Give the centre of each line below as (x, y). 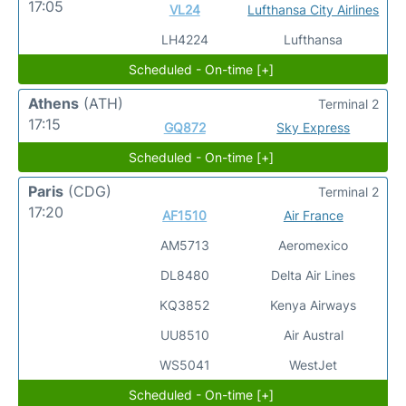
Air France (313, 215)
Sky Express (314, 127)
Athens (53, 103)
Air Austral (313, 334)
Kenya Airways (314, 304)
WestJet (314, 364)
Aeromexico (314, 245)
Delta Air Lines (314, 275)
